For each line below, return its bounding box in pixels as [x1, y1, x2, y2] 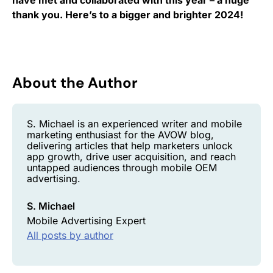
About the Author [12, 73, 138, 92]
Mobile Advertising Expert [27, 214, 146, 227]
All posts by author [27, 229, 113, 241]
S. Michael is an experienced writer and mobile [27, 117, 242, 130]
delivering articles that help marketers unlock [27, 139, 233, 152]
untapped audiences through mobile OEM [27, 161, 217, 174]
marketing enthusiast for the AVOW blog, [27, 128, 214, 141]
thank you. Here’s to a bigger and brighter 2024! [12, 8, 243, 21]
